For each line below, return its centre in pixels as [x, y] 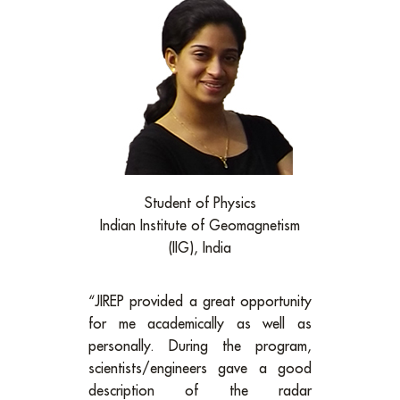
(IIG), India [200, 249]
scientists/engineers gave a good [200, 369]
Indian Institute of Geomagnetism [200, 226]
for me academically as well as [200, 325]
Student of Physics [200, 204]
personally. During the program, [200, 347]
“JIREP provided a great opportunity [200, 302]
